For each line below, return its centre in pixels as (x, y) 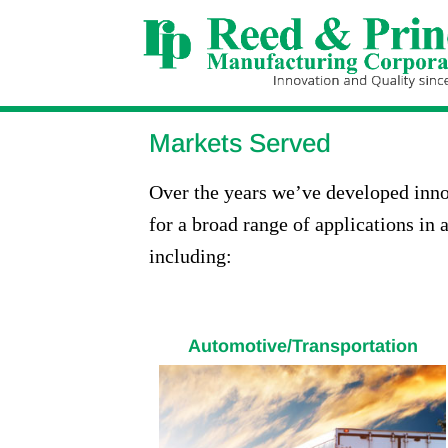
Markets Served (240, 143)
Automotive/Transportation (302, 346)
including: (191, 256)
